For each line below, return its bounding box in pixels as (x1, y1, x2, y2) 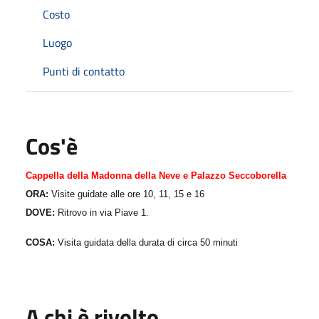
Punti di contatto (43, 62, 125, 80)
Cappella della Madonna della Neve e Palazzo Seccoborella (26, 169, 286, 181)
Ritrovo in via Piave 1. (58, 206, 149, 218)
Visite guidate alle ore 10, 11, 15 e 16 (51, 188, 204, 199)
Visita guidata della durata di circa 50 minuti (58, 236, 238, 248)
